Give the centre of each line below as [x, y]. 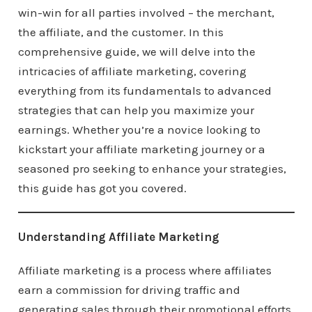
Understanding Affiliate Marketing [118, 236]
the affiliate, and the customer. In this [120, 32]
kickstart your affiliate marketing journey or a [141, 149]
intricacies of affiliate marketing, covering [132, 71]
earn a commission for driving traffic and [129, 289]
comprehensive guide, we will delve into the [136, 51]
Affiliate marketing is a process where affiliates [145, 270]
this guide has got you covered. [102, 188]
